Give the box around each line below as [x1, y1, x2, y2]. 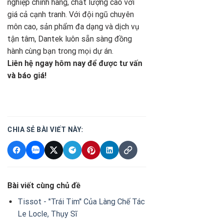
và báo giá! [7, 71, 46, 81]
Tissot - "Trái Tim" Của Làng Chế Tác [17, 197, 145, 206]
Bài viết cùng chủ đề [7, 180, 81, 190]
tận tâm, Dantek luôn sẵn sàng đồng [7, 34, 132, 44]
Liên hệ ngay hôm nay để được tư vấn [7, 59, 142, 68]
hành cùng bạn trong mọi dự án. [7, 46, 113, 56]
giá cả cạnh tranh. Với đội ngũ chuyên [7, 10, 134, 20]
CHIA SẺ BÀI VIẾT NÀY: [7, 125, 84, 133]
